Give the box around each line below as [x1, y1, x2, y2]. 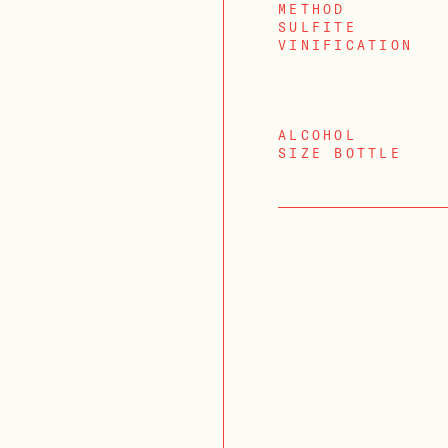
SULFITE [278, 19, 357, 36]
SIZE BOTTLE [278, 145, 402, 162]
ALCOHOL [278, 127, 357, 144]
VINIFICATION [278, 37, 413, 54]
